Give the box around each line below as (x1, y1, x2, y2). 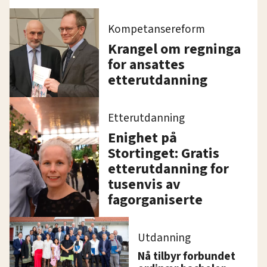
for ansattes (108, 54, 185, 75)
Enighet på (108, 127, 177, 148)
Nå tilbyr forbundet (138, 247, 236, 265)
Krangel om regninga (108, 38, 241, 60)
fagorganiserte (108, 189, 203, 210)
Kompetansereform (108, 20, 205, 38)
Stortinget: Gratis (108, 142, 219, 164)
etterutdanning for (108, 158, 229, 179)
